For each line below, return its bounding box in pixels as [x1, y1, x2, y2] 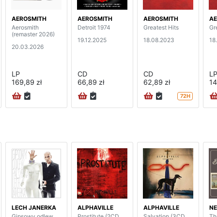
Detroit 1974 [77, 24, 110, 31]
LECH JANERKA [12, 203, 56, 211]
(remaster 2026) [12, 31, 55, 38]
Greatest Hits [143, 24, 179, 31]
